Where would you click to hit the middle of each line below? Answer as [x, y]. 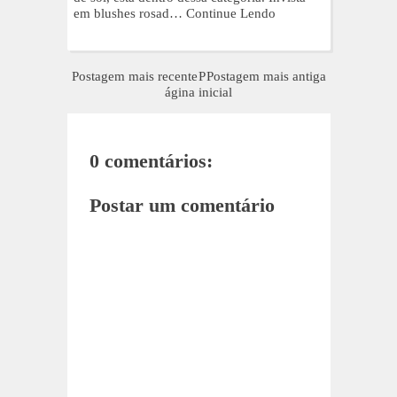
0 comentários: [151, 160]
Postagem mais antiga [266, 76]
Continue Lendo [231, 14]
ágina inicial [198, 92]
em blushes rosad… [128, 14]
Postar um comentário [182, 206]
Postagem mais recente [134, 76]
